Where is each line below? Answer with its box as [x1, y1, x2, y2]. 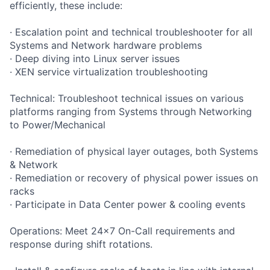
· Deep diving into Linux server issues [10, 52, 180, 64]
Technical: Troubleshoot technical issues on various [10, 92, 243, 104]
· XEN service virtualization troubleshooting [10, 65, 208, 78]
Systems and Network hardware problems [10, 39, 202, 51]
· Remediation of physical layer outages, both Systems [10, 145, 258, 157]
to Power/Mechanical [10, 118, 105, 131]
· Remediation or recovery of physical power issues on [10, 171, 258, 184]
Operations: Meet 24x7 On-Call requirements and [10, 224, 235, 237]
